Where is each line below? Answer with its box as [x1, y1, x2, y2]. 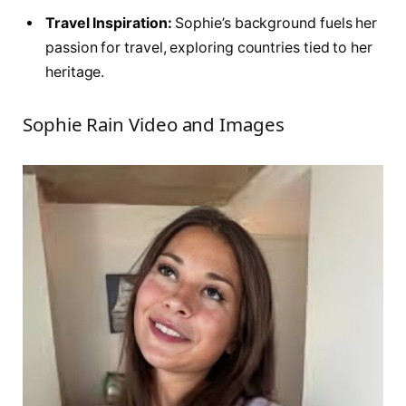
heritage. [45, 63, 105, 82]
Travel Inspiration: [45, 14, 172, 33]
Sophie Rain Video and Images [23, 111, 285, 137]
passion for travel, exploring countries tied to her [45, 39, 372, 57]
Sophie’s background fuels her [171, 14, 378, 33]
